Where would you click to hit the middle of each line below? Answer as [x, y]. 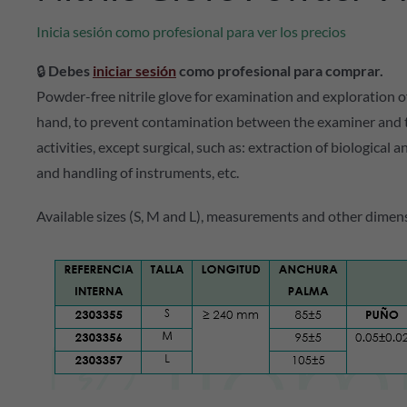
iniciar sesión [134, 70]
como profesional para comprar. [279, 70]
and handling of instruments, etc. [137, 172]
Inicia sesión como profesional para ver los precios [191, 31]
